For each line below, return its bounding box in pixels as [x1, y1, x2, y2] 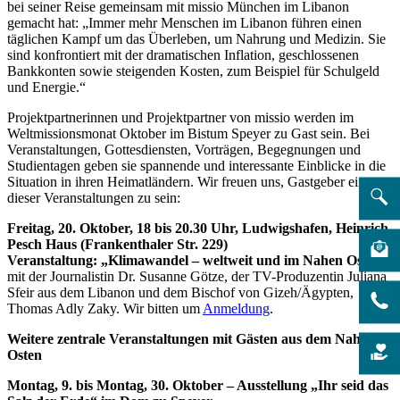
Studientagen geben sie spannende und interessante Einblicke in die [7, 157, 386, 173]
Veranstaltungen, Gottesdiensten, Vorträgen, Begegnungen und [7, 141, 361, 157]
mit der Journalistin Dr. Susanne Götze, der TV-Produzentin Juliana [7, 268, 387, 284]
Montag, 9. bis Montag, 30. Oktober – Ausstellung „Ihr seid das [7, 377, 388, 393]
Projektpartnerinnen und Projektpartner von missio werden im [7, 109, 354, 125]
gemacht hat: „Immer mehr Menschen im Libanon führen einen [7, 14, 362, 30]
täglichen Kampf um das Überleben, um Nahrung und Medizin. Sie [7, 30, 386, 46]
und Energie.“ [7, 79, 86, 95]
